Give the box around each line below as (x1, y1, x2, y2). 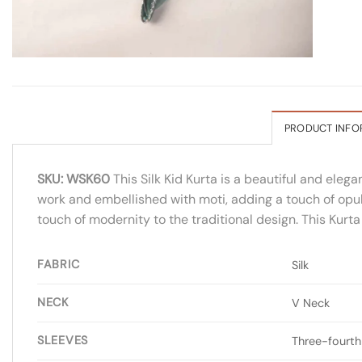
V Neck (292, 295, 330, 310)
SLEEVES (37, 332, 89, 347)
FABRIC (37, 256, 80, 271)
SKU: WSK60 (37, 170, 110, 187)
